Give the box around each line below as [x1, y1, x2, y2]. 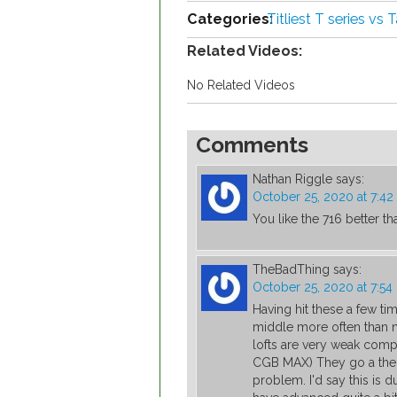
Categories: [187, 11, 273, 28]
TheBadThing [253, 262, 330, 277]
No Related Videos [187, 78, 295, 93]
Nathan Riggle [253, 172, 332, 187]
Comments [196, 132, 308, 159]
